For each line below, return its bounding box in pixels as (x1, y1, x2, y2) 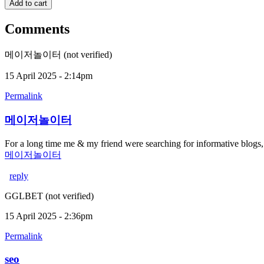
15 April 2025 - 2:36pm (5, 211, 93, 222)
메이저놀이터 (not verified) (5, 49, 112, 60)
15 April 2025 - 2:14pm (5, 70, 93, 81)
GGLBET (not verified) (5, 191, 94, 202)
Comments (5, 21, 70, 37)
